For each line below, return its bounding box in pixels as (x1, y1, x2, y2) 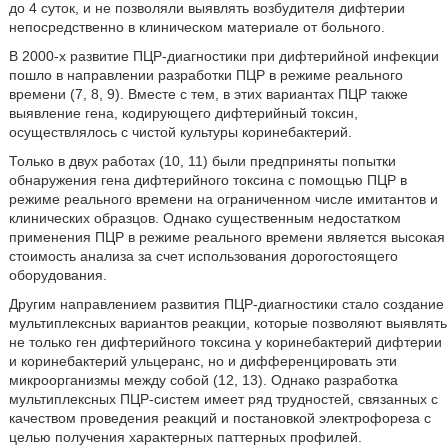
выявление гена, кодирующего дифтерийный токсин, (8, 104, 358, 121)
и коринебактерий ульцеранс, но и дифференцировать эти (8, 352, 397, 369)
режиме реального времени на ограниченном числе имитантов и (8, 190, 438, 207)
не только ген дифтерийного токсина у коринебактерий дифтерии (8, 333, 442, 350)
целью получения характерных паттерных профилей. (8, 428, 362, 445)
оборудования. (8, 266, 107, 283)
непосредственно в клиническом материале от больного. (8, 18, 385, 35)
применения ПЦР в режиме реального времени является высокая (8, 228, 445, 245)
